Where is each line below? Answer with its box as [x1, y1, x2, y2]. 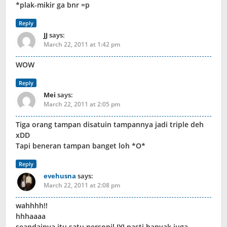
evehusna [44, 171, 76, 181]
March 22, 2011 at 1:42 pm [44, 40, 120, 49]
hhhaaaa [16, 211, 46, 221]
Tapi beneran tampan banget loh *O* [16, 141, 145, 151]
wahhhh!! [16, 201, 48, 211]
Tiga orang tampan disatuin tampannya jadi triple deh [16, 120, 204, 130]
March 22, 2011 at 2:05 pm [44, 100, 120, 109]
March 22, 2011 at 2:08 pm [44, 181, 120, 190]
